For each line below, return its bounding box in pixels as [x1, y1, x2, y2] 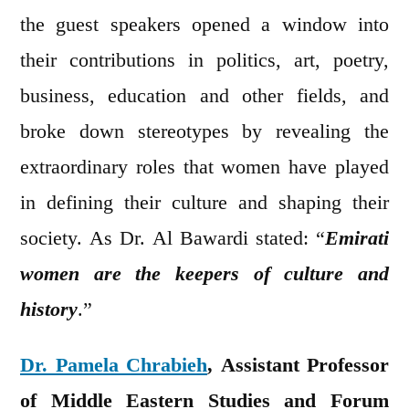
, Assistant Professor [207, 352, 389, 379]
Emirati [325, 225, 389, 252]
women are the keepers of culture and [20, 261, 389, 288]
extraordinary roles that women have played [20, 154, 389, 181]
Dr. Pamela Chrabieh [20, 352, 207, 379]
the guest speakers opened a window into [20, 12, 389, 38]
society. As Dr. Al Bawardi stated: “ [20, 225, 325, 252]
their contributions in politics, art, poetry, [20, 47, 389, 74]
